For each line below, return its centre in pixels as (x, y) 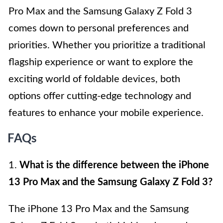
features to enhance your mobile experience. (106, 113)
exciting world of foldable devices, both (94, 79)
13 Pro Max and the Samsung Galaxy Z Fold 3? (111, 182)
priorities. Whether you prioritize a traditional (107, 46)
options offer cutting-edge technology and (100, 96)
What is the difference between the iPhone (114, 166)
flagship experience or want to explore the (101, 62)
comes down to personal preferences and (99, 29)
